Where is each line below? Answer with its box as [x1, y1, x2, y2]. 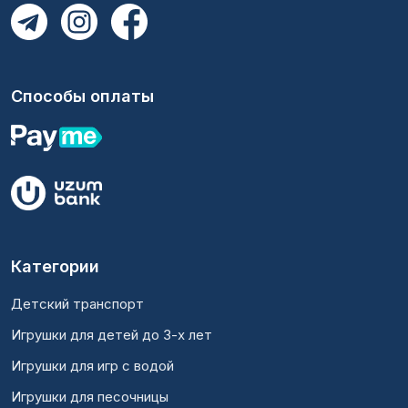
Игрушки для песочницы [11, 387, 169, 405]
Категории [11, 256, 100, 276]
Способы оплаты [11, 87, 155, 106]
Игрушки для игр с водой [11, 356, 175, 374]
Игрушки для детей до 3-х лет [11, 325, 213, 343]
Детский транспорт [11, 294, 145, 312]
